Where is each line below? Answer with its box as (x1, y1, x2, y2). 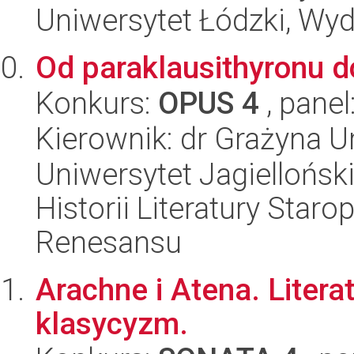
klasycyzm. (36, 306, 188, 342)
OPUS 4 (158, 85, 259, 122)
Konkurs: (36, 85, 158, 122)
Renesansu (36, 224, 182, 261)
